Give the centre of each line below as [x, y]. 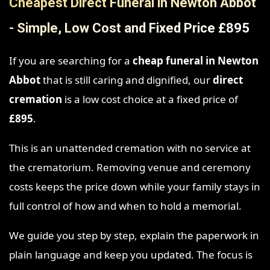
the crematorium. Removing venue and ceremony [130, 168]
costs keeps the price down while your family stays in [135, 187]
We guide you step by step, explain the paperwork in [134, 236]
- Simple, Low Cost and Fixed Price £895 [129, 28]
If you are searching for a [71, 61]
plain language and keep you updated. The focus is [131, 255]
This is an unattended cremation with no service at [130, 148]
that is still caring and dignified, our [127, 80]
